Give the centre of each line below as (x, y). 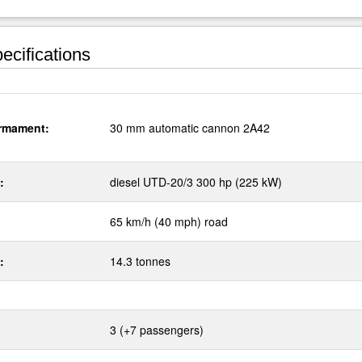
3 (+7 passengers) (157, 330)
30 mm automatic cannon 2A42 (190, 128)
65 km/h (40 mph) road (169, 221)
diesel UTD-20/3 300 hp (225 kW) (196, 182)
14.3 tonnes (140, 261)
